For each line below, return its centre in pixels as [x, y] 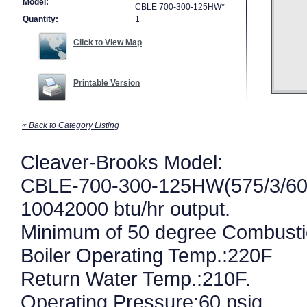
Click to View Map [108, 42]
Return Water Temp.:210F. [136, 279]
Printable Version [107, 83]
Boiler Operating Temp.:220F [147, 255]
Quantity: [40, 19]
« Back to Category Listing [71, 125]
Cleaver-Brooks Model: [122, 162]
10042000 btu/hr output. [125, 209]
